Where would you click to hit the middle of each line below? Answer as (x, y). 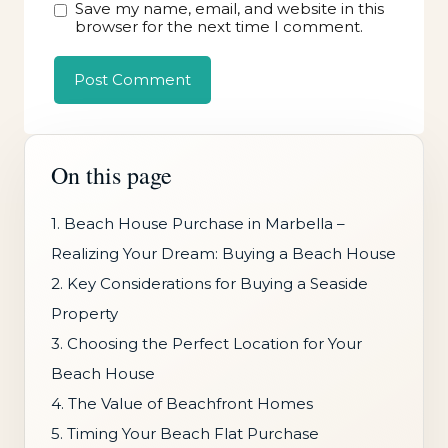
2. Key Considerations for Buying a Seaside (209, 284)
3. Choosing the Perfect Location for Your (206, 344)
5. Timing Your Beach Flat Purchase (185, 434)
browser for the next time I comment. (219, 27)
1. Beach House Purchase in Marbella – (198, 224)
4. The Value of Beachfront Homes (182, 404)
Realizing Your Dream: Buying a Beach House (223, 254)
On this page (111, 175)
